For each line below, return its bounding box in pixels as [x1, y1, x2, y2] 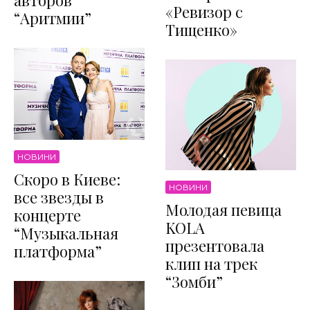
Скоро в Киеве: [14, 168, 120, 190]
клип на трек [165, 253, 257, 274]
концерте [14, 204, 81, 226]
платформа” [14, 240, 102, 262]
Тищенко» [165, 19, 237, 40]
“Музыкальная [14, 222, 118, 244]
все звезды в [14, 186, 104, 208]
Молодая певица [165, 199, 282, 220]
